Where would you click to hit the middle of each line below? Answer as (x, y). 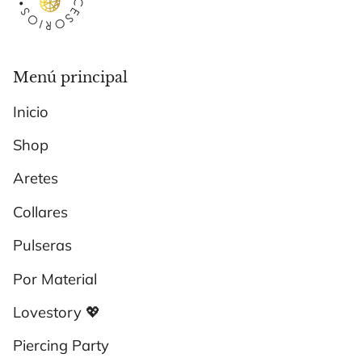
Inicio (31, 112)
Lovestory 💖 (57, 312)
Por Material (55, 279)
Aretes (36, 179)
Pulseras (42, 246)
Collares (40, 212)
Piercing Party (61, 346)
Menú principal (70, 78)
